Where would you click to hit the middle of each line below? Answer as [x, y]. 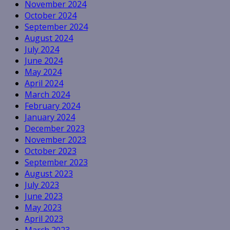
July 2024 [42, 50]
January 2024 [50, 117]
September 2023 [56, 162]
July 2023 [42, 185]
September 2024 [56, 27]
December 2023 [55, 129]
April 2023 [44, 219]
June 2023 [44, 196]
